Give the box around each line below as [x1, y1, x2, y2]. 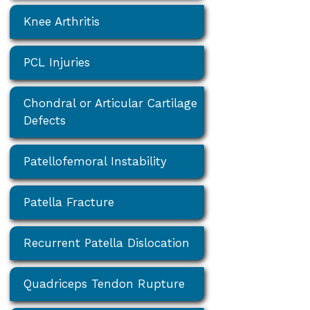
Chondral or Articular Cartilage [24, 95, 198, 110]
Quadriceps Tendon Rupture [24, 276, 185, 291]
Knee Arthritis [24, 14, 100, 28]
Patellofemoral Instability [24, 154, 167, 168]
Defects [24, 113, 66, 127]
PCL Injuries [24, 55, 91, 69]
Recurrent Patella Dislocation [24, 235, 190, 250]
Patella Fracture [24, 194, 115, 209]
